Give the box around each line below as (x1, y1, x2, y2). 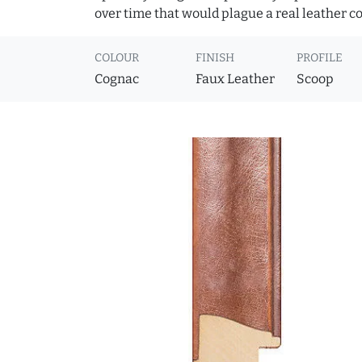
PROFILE (297, 51, 343, 65)
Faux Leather (196, 71, 276, 87)
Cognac (95, 71, 139, 87)
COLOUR (95, 51, 139, 65)
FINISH (196, 51, 235, 65)
